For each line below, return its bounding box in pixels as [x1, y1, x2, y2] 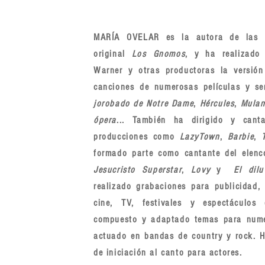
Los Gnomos [131, 49, 186, 59]
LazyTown [179, 131, 220, 142]
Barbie [227, 131, 254, 142]
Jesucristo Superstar [93, 164, 182, 175]
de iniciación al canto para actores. [93, 247, 243, 258]
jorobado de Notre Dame [93, 98, 194, 109]
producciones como [93, 131, 180, 142]
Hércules [199, 98, 235, 109]
